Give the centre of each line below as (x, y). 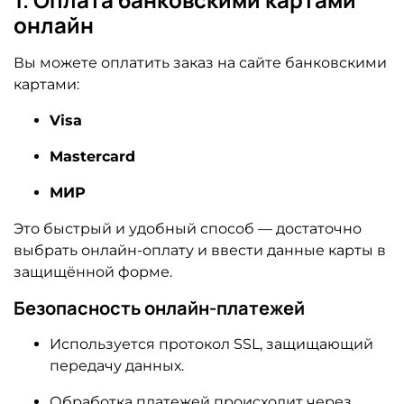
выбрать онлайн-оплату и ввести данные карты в (200, 250)
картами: (46, 84)
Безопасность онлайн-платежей (159, 308)
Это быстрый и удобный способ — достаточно (188, 228)
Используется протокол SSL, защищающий (211, 344)
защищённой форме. (93, 271)
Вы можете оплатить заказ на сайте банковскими (200, 62)
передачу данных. (117, 365)
